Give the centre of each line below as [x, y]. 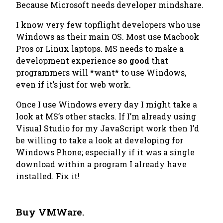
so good [134, 60]
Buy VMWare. [50, 212]
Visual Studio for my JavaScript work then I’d [108, 128]
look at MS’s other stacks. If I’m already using [106, 116]
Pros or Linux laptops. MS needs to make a [100, 49]
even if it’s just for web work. [73, 84]
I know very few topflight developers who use [108, 25]
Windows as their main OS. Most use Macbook [108, 37]
